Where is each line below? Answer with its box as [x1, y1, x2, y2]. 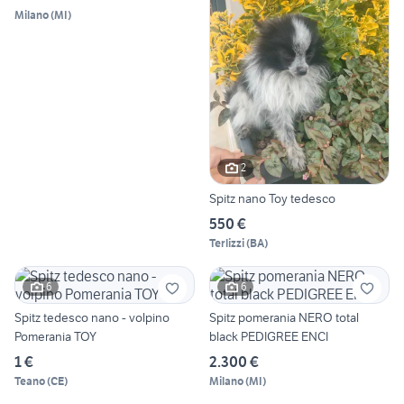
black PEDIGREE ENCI [209, 327, 328, 344]
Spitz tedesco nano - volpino [14, 308, 170, 326]
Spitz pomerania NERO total [209, 308, 359, 326]
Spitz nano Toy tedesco [209, 189, 335, 207]
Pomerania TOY [14, 327, 96, 344]
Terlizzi [209, 235, 244, 250]
